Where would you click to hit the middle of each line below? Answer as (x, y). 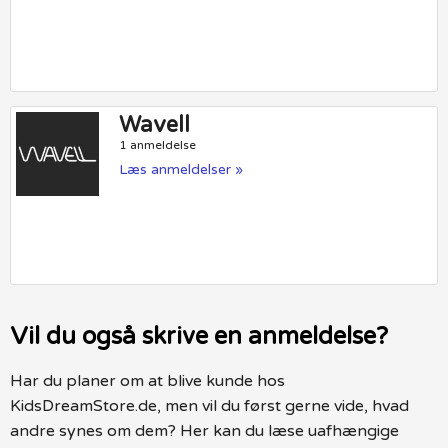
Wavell (155, 125)
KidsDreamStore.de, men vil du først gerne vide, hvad (209, 405)
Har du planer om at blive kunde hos (147, 380)
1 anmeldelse (158, 145)
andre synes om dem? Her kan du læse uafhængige (204, 430)
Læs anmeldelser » (181, 170)
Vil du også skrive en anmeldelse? (199, 336)
